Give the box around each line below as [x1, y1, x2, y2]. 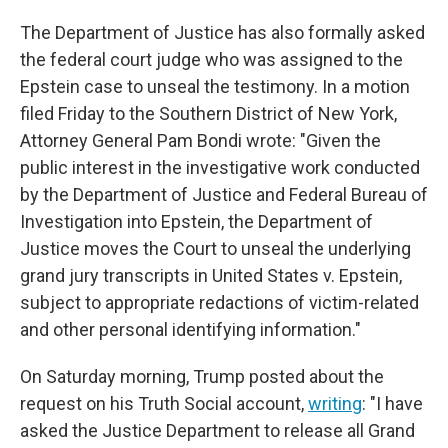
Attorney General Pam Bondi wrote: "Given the [20, 130, 381, 151]
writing [308, 393, 362, 414]
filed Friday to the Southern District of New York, [20, 103, 397, 124]
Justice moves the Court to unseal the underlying [20, 238, 411, 259]
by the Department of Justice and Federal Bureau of [20, 184, 428, 205]
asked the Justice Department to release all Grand [20, 420, 415, 441]
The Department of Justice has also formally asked [20, 22, 425, 43]
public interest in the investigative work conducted [20, 157, 420, 178]
